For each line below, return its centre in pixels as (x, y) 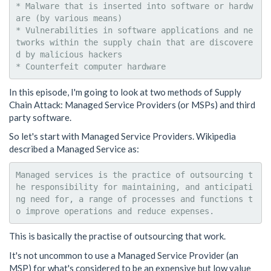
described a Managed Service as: (74, 149)
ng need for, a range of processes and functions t (134, 199)
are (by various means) (69, 18)
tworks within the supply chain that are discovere (134, 42)
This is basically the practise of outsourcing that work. (117, 236)
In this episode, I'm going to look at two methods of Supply (125, 92)
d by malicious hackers (69, 54)
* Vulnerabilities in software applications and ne (134, 30)
